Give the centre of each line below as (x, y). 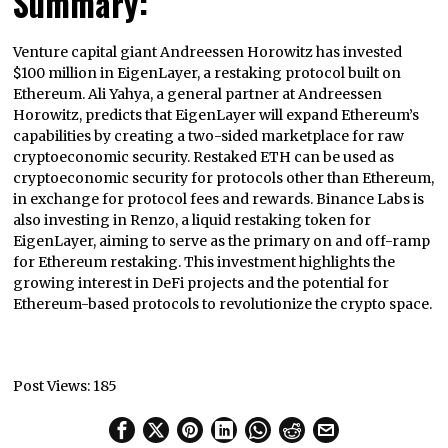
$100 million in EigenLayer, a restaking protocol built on (207, 73)
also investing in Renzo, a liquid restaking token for (192, 220)
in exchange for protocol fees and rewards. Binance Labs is (219, 199)
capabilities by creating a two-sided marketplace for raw (209, 136)
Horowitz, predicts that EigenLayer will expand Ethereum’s (216, 115)
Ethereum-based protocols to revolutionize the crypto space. (223, 304)
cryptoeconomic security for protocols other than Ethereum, (224, 178)
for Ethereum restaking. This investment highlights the (204, 262)
